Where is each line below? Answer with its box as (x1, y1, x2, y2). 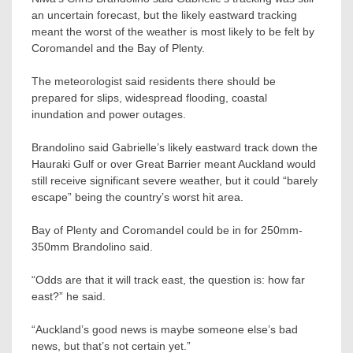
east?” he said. (32, 289, 106, 303)
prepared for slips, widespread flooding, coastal (32, 91, 267, 104)
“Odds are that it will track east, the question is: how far (32, 273, 305, 286)
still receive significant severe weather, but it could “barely (32, 173, 318, 187)
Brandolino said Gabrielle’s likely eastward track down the (32, 140, 318, 154)
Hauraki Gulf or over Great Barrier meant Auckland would (32, 157, 316, 170)
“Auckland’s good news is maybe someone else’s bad (32, 322, 298, 336)
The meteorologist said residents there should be (32, 74, 276, 87)
